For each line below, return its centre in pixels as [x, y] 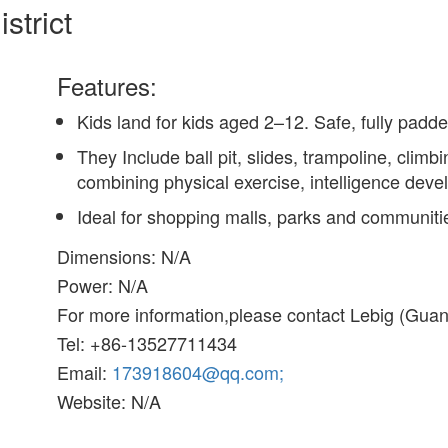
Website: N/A [109, 401]
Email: [85, 372]
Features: [107, 85]
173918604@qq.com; [198, 372]
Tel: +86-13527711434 [147, 343]
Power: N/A [103, 285]
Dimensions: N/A [124, 256]
